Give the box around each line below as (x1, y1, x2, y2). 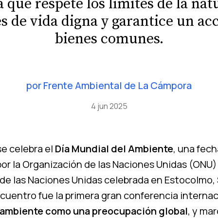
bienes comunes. (54, 30, 163, 49)
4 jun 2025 (91, 101, 127, 112)
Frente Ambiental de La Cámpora (43, 79, 192, 92)
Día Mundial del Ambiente (53, 142, 173, 156)
